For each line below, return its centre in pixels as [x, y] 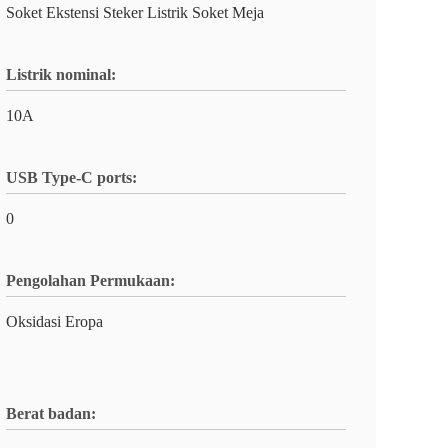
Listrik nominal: [61, 74]
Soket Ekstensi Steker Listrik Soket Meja [135, 12]
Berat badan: [51, 413]
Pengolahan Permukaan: [90, 280]
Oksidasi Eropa [54, 321]
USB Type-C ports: [71, 177]
